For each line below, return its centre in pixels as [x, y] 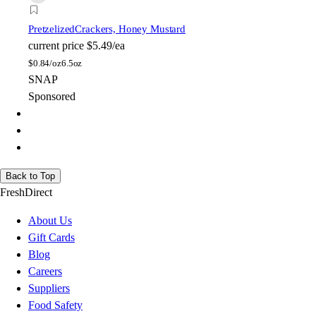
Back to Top [30, 176]
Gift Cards [51, 238]
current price [56, 46]
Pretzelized [52, 29]
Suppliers [49, 288]
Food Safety [55, 305]
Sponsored [52, 97]
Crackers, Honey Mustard [130, 29]
